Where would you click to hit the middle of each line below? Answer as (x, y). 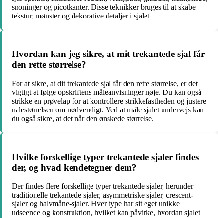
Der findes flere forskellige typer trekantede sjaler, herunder (102, 186)
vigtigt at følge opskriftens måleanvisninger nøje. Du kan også (107, 92)
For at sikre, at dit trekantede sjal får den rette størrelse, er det (105, 83)
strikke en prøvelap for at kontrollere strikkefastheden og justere (109, 101)
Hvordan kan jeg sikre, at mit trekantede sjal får (108, 54)
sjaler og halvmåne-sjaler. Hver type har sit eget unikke (96, 204)
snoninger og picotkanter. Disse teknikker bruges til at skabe (104, 7)
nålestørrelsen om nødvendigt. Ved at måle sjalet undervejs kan (108, 110)
